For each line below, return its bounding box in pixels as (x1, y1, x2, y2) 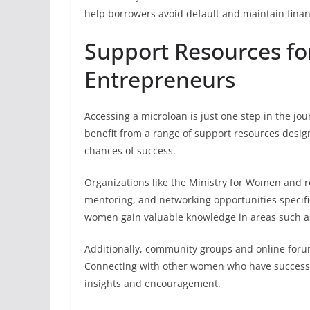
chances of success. (84, 144, 176, 157)
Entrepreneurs (84, 64, 235, 94)
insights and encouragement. (84, 277, 221, 290)
